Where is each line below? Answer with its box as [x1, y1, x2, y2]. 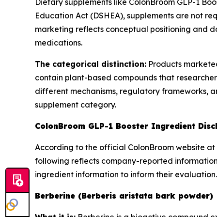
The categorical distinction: [35, 59, 146, 69]
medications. [35, 38, 82, 47]
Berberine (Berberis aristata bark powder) [35, 191, 213, 201]
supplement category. [35, 100, 116, 109]
